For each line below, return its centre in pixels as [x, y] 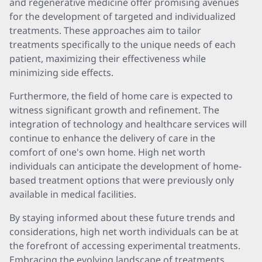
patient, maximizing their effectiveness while [108, 58]
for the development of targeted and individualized [123, 16]
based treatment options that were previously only [122, 180]
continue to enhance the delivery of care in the [112, 138]
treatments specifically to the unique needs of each [123, 44]
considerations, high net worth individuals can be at [124, 232]
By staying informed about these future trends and [122, 218]
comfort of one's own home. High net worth [107, 152]
